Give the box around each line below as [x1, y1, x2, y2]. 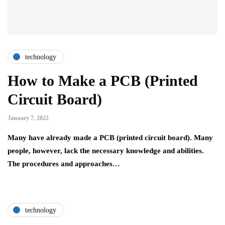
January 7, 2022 [8, 115, 49, 122]
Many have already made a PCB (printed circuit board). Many [8, 134, 213, 142]
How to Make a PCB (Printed [8, 72, 198, 89]
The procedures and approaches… [8, 160, 120, 168]
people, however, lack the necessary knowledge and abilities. [8, 147, 204, 155]
